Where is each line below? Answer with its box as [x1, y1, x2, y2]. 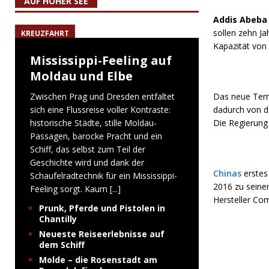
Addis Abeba [213, 14, 267, 25]
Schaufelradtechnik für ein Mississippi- [30, 170, 177, 181]
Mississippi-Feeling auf [30, 52, 172, 68]
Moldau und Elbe [30, 68, 133, 84]
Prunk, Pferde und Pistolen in [39, 202, 165, 214]
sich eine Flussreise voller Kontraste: [30, 104, 171, 115]
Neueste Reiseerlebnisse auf [39, 228, 165, 240]
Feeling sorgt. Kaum [30, 183, 110, 195]
